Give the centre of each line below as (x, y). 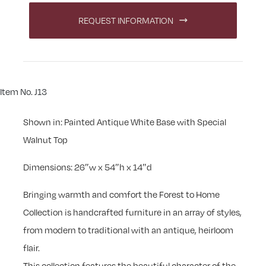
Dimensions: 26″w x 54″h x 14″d (88, 167)
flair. (32, 248)
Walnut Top (46, 140)
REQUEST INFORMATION (126, 20)
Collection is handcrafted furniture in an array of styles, (133, 212)
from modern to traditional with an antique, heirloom (129, 230)
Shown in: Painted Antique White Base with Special (125, 122)
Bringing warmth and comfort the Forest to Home (122, 194)
